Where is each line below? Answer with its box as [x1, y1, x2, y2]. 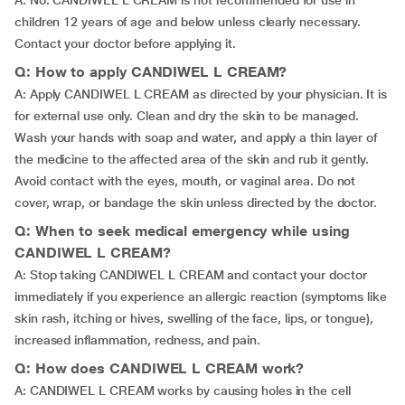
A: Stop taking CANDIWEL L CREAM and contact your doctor [14, 268, 367, 282]
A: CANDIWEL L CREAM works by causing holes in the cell [14, 383, 351, 398]
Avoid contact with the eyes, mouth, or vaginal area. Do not [14, 174, 356, 188]
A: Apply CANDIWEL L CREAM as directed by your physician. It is [14, 87, 388, 101]
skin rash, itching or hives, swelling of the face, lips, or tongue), [14, 311, 373, 325]
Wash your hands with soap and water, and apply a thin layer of [14, 130, 378, 145]
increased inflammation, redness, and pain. [14, 333, 260, 347]
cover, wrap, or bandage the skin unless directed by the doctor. [14, 195, 377, 210]
